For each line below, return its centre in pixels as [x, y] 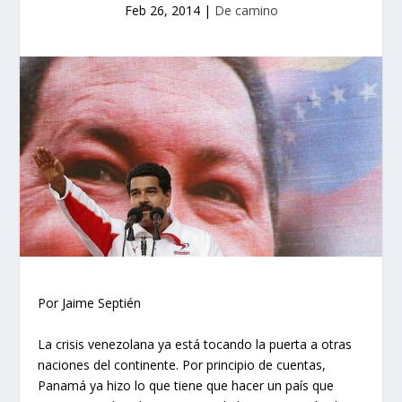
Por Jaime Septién [90, 303]
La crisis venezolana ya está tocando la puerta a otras [195, 344]
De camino [246, 11]
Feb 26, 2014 [162, 11]
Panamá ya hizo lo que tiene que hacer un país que [186, 385]
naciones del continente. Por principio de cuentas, [182, 364]
